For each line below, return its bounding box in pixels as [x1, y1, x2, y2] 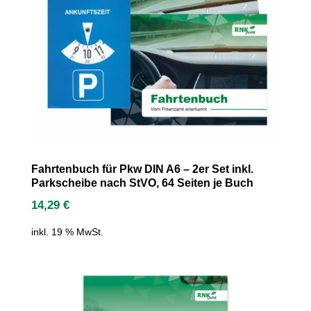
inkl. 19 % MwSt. [31, 226, 103, 237]
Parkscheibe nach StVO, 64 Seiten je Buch [31, 177, 253, 190]
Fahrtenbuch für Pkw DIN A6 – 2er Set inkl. [31, 163, 253, 176]
